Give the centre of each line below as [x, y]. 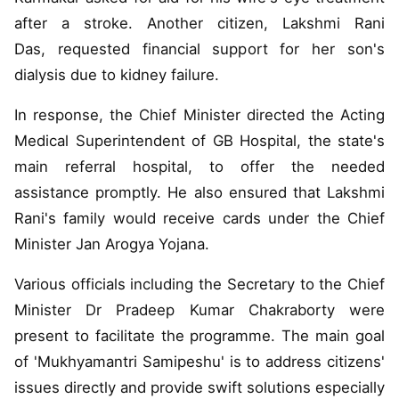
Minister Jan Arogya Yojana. [112, 244]
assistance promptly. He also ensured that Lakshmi [199, 193]
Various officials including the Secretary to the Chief [199, 285]
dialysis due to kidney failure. [119, 75]
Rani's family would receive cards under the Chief [199, 219]
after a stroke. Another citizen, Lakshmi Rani [199, 24]
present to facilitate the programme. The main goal [199, 336]
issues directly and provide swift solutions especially [199, 388]
